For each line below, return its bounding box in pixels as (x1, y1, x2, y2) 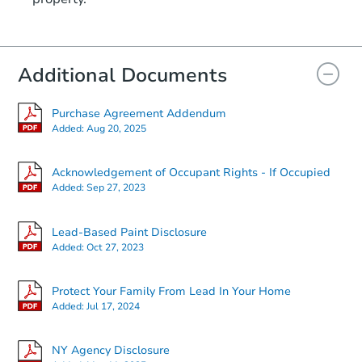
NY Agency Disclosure (52, 343, 170, 359)
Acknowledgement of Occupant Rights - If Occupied (52, 165, 330, 181)
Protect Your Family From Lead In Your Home (52, 283, 291, 299)
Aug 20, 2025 (86, 121, 146, 135)
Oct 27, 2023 (86, 240, 144, 254)
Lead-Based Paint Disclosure (52, 224, 207, 240)
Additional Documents (18, 62, 227, 89)
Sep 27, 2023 (86, 181, 145, 195)
